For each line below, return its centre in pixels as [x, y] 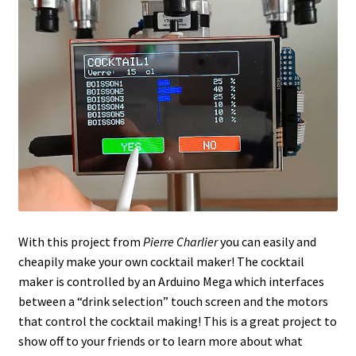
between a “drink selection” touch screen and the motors [173, 302]
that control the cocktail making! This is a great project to [177, 321]
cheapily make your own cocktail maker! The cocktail [161, 262]
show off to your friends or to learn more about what [160, 341]
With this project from [80, 242]
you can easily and [268, 242]
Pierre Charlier [181, 242]
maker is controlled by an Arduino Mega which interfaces [171, 282]
